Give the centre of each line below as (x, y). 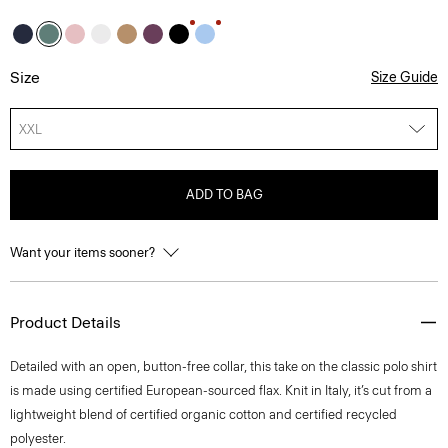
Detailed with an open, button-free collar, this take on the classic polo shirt (223, 366)
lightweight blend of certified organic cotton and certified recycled (203, 414)
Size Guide (404, 77)
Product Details (65, 322)
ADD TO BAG (224, 194)
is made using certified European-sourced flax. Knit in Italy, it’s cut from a (221, 390)
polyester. (38, 438)
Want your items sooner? (84, 252)
